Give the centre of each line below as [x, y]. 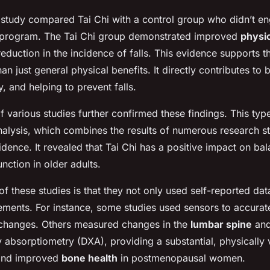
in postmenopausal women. [181, 258]
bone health [89, 258]
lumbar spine [221, 224]
